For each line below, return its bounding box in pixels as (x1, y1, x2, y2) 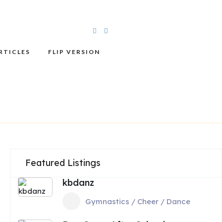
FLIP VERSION (48, 48, 100, 55)
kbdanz (62, 177, 94, 188)
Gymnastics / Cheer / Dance (85, 196, 190, 206)
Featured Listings (25, 157, 101, 168)
